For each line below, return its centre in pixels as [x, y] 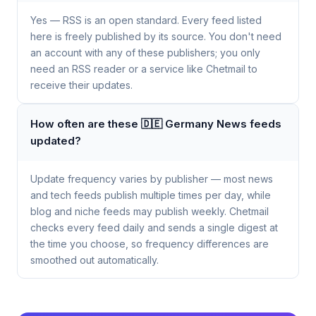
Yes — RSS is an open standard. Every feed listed [146, 20]
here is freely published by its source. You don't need [156, 36]
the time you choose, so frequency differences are [150, 244]
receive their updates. [81, 85]
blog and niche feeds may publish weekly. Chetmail [150, 211]
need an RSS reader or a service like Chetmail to [144, 69]
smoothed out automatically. [95, 260]
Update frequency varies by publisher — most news [152, 179]
